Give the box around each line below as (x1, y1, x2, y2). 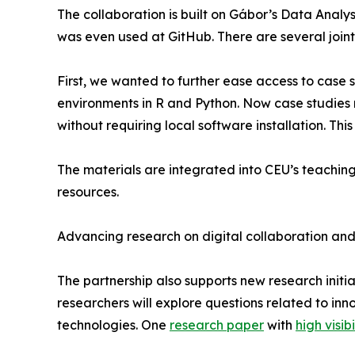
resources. (57, 184, 119, 200)
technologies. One (57, 317, 170, 334)
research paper (170, 317, 264, 334)
